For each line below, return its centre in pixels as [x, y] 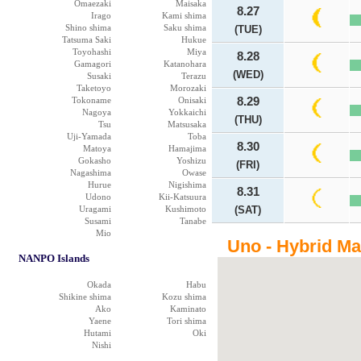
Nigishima [187, 185]
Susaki [99, 76]
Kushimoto [186, 209]
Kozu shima [184, 297]
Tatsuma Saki [87, 39]
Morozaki [188, 88]
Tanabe [193, 221]
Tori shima [187, 321]
